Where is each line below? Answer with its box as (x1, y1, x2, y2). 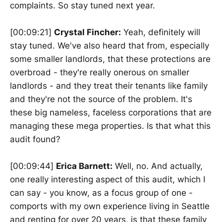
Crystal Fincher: (54, 27, 121, 37)
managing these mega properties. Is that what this (10, 120, 211, 131)
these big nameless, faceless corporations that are (10, 107, 212, 117)
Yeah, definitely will (121, 27, 200, 37)
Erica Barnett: (56, 161, 112, 171)
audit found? (10, 134, 60, 144)
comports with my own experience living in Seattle (10, 201, 210, 212)
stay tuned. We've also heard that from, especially (10, 40, 209, 51)
